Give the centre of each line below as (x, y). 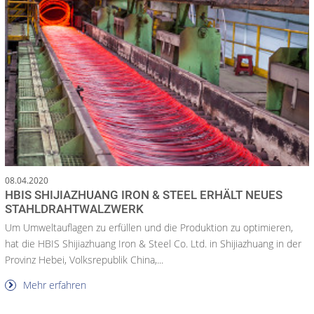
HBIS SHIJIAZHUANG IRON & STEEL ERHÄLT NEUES (144, 194)
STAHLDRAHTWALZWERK (74, 209)
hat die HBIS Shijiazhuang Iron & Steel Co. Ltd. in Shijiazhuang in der (153, 243)
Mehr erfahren (53, 285)
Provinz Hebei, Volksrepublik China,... (84, 259)
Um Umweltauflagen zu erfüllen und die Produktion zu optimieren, (149, 227)
